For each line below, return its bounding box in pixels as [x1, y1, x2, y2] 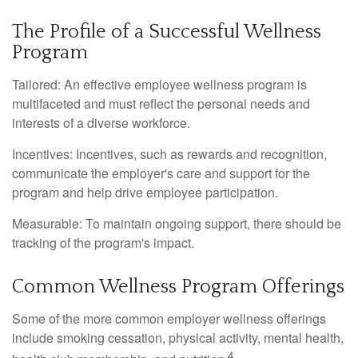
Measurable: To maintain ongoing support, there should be [12, 213, 341, 233]
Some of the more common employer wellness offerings [12, 308, 326, 328]
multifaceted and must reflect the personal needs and [12, 93, 310, 113]
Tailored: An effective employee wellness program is [12, 74, 307, 93]
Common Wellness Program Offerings [12, 276, 344, 297]
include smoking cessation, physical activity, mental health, [12, 328, 344, 347]
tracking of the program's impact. [12, 233, 194, 252]
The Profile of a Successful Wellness [12, 21, 321, 42]
